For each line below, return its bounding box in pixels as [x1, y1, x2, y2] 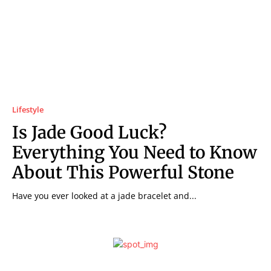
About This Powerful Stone [12, 161, 234, 183]
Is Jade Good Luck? [12, 121, 167, 143]
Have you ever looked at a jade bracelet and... [12, 189, 197, 201]
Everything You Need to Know [12, 141, 257, 163]
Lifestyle [12, 103, 44, 115]
